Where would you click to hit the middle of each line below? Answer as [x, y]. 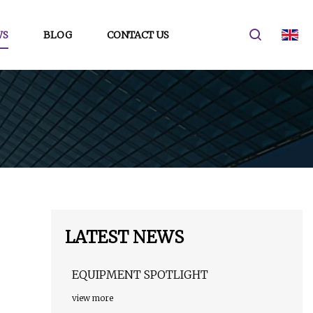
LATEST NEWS [124, 238]
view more [93, 298]
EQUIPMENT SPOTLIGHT [140, 275]
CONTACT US [138, 35]
